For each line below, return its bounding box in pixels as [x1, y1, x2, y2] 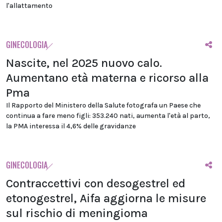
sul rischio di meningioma [6, 206, 148, 220]
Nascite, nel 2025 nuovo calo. [6, 56, 162, 70]
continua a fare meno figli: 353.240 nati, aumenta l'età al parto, [6, 111, 210, 120]
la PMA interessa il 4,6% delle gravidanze [6, 122, 136, 130]
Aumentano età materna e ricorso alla [6, 71, 209, 85]
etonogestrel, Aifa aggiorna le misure [6, 191, 206, 205]
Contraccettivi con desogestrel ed [6, 176, 185, 190]
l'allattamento [6, 1, 53, 10]
